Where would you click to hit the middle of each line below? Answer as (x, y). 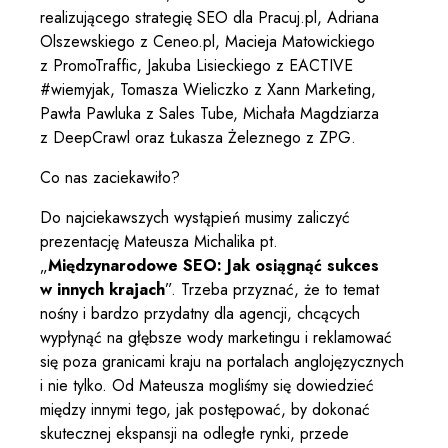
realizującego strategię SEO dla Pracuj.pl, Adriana (209, 18)
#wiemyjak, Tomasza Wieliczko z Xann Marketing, (208, 90)
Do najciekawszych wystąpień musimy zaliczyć (195, 218)
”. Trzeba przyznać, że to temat (272, 290)
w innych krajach (102, 290)
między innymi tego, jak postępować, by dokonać (205, 410)
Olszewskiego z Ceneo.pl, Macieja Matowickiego (207, 42)
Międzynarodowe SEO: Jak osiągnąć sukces (213, 266)
